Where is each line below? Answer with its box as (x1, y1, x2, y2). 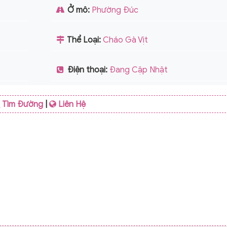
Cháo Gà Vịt (102, 34, 148, 45)
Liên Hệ (56, 99, 86, 109)
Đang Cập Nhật (109, 64, 168, 75)
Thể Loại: (65, 34, 103, 45)
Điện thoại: (65, 64, 109, 75)
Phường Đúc (91, 5, 138, 15)
